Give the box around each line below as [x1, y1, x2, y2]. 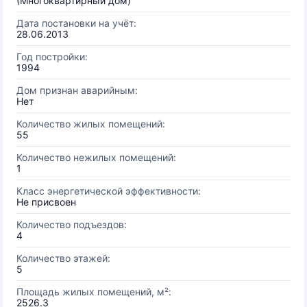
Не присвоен [16, 196, 76, 208]
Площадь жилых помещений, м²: [16, 286, 171, 297]
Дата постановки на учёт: [16, 17, 136, 29]
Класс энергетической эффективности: [16, 185, 201, 197]
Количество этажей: [16, 252, 110, 264]
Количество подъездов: [16, 219, 127, 230]
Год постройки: [16, 51, 88, 62]
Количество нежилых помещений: [16, 151, 176, 163]
